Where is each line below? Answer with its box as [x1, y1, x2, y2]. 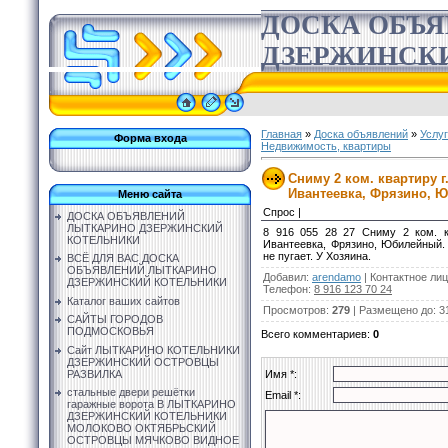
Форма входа [113, 132, 187, 144]
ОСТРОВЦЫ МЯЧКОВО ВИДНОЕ [67, 433, 239, 446]
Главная [261, 128, 302, 140]
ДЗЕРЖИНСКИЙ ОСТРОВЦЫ [67, 355, 219, 368]
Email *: [265, 388, 301, 401]
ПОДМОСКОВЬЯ [67, 325, 154, 338]
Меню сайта [118, 188, 182, 200]
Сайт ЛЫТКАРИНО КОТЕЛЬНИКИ [67, 343, 240, 356]
